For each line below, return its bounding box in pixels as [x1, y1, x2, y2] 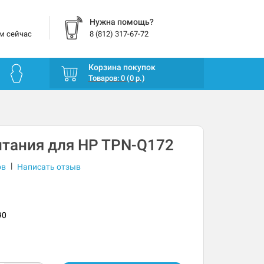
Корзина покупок [88, 62, 156, 72]
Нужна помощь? [89, 17, 154, 27]
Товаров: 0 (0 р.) [88, 74, 145, 83]
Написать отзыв [16, 162, 81, 172]
